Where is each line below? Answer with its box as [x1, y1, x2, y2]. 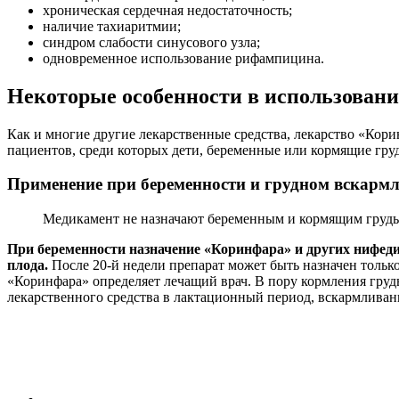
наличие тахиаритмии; [43, 18, 181, 34]
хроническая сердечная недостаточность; [43, 2, 292, 18]
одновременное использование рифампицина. [43, 50, 324, 66]
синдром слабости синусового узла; [43, 34, 260, 50]
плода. [7, 257, 48, 273]
